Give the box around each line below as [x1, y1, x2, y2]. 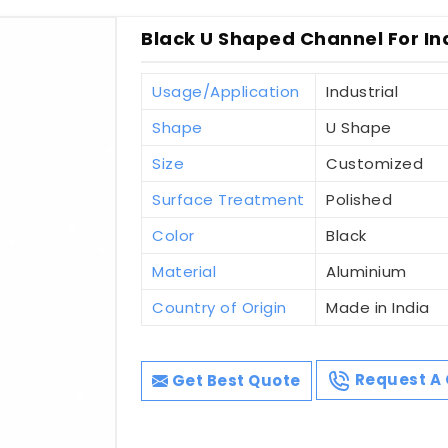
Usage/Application [152, 80, 300, 102]
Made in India [326, 296, 430, 318]
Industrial [326, 80, 399, 102]
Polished [326, 188, 393, 210]
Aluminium [326, 260, 407, 282]
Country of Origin [152, 296, 287, 318]
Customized [326, 152, 424, 174]
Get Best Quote [168, 369, 301, 391]
